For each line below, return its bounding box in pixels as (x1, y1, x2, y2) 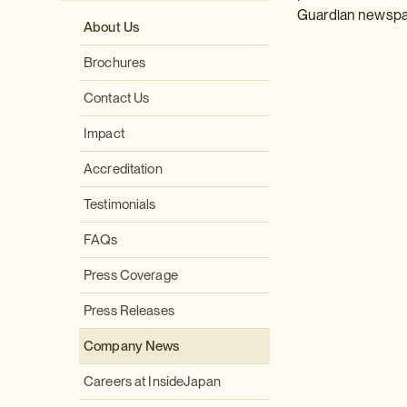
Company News (84, 338, 180, 354)
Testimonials (84, 196, 156, 213)
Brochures (84, 55, 146, 71)
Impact (84, 125, 124, 142)
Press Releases (84, 303, 174, 319)
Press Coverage (84, 267, 178, 283)
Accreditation (84, 161, 163, 177)
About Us (84, 19, 140, 35)
